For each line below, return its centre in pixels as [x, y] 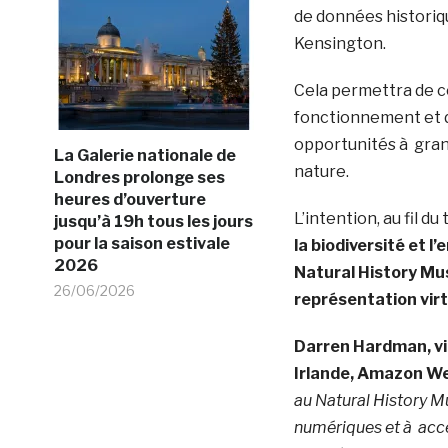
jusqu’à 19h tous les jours [153, 221]
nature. [321, 171]
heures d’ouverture [129, 199]
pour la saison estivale [141, 243]
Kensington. [339, 43]
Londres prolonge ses [139, 177]
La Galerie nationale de [144, 155]
